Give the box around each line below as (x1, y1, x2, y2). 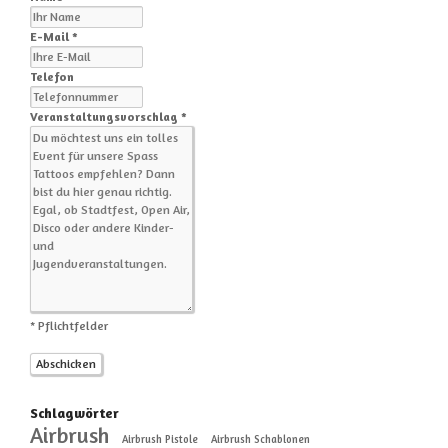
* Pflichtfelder (30, 318, 108, 334)
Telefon (30, 69, 74, 85)
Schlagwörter (30, 404, 119, 422)
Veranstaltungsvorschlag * (30, 109, 187, 125)
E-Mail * (30, 29, 78, 45)
